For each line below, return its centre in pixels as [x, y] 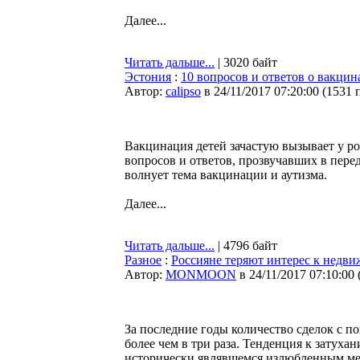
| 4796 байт [246, 245]
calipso [183, 91]
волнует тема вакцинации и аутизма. [226, 175]
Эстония [148, 77]
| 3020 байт [246, 62]
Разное [143, 260]
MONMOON [201, 274]
